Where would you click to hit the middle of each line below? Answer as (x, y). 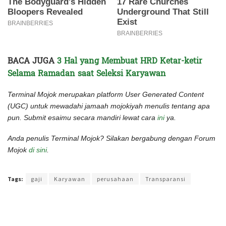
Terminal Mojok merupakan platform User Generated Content (106, 94)
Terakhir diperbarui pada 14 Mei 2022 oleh (60, 163)
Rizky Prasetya (130, 163)
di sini (38, 150)
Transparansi (165, 179)
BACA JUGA (32, 61)
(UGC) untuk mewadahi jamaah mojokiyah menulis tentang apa (109, 106)
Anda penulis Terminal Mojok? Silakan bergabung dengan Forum (111, 138)
